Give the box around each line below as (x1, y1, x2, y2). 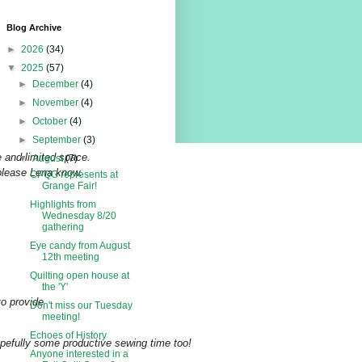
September (32, 134, 83, 146)
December (32, 78, 81, 90)
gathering (42, 221, 85, 234)
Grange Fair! (42, 180, 98, 192)
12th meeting (42, 251, 100, 263)
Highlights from (30, 199, 97, 211)
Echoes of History (30, 330, 107, 342)
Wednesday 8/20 (42, 210, 117, 222)
